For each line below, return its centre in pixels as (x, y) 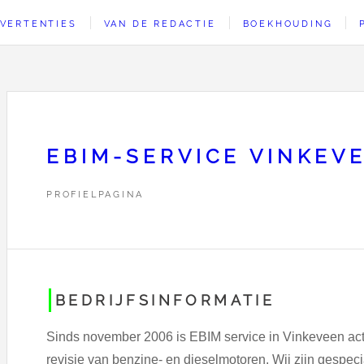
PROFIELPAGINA (95, 194)
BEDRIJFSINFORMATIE (165, 300)
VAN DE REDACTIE (160, 24)
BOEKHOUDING (288, 24)
